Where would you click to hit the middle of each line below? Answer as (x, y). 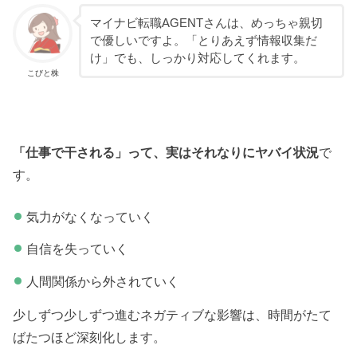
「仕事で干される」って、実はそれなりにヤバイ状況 (166, 153)
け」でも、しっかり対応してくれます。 (197, 59)
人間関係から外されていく (102, 281)
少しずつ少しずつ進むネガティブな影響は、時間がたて (173, 315)
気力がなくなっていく (90, 216)
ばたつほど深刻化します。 (90, 337)
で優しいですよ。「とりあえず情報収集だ (203, 41)
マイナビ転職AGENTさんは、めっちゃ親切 (206, 24)
